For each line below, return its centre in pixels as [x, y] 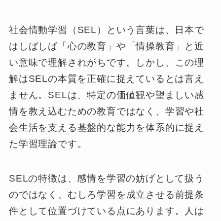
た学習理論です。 [48, 144]
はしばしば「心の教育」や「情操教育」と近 [107, 46]
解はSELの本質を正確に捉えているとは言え [106, 78]
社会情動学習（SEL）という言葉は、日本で [106, 30]
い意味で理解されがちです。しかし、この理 [107, 62]
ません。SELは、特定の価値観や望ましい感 [106, 95]
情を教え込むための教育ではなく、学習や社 [107, 111]
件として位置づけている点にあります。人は [107, 211]
